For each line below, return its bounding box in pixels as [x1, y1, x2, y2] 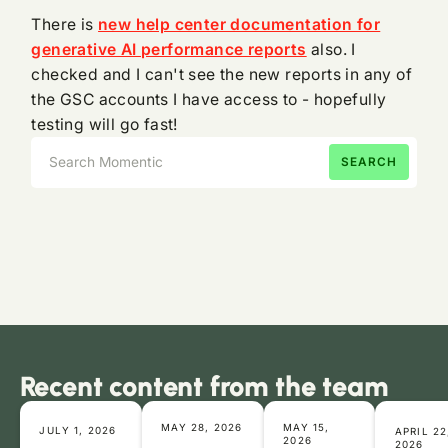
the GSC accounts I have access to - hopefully [31, 89, 387, 109]
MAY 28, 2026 [161, 420, 243, 433]
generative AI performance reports [31, 39, 307, 59]
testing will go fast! [31, 114, 178, 134]
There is [31, 14, 99, 34]
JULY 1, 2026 [39, 424, 117, 437]
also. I [306, 39, 356, 59]
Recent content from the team [19, 369, 388, 403]
